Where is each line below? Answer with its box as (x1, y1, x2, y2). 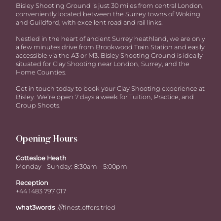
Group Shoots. (16, 102, 61, 109)
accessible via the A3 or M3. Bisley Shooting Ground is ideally (16, 52, 203, 59)
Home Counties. (16, 69, 67, 76)
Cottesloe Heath (16, 154, 67, 162)
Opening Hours (16, 135, 77, 144)
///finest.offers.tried (58, 204, 115, 211)
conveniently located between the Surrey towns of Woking (16, 10, 200, 18)
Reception (16, 179, 48, 186)
